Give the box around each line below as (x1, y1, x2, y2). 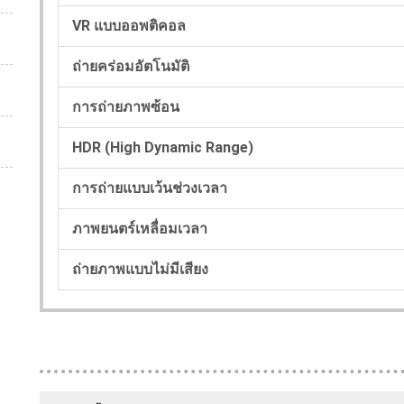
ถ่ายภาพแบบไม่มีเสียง (72, 260, 208, 278)
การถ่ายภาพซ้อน (72, 97, 179, 115)
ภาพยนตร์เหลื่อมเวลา (72, 219, 207, 237)
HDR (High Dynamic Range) (72, 138, 253, 156)
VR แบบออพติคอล (72, 16, 186, 34)
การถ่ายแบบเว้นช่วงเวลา (72, 179, 227, 197)
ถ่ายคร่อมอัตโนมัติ (72, 57, 189, 75)
